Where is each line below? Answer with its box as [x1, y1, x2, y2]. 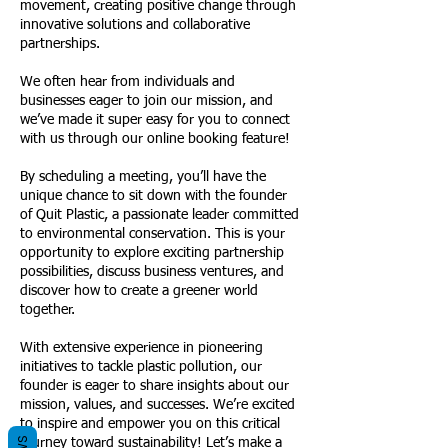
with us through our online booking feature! [20, 131, 290, 146]
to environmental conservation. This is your [20, 226, 285, 241]
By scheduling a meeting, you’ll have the [20, 169, 266, 184]
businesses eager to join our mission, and [20, 93, 273, 108]
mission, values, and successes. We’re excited [20, 397, 295, 412]
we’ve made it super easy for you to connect [20, 112, 290, 127]
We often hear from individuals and [20, 74, 235, 89]
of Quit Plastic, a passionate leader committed [20, 207, 299, 222]
